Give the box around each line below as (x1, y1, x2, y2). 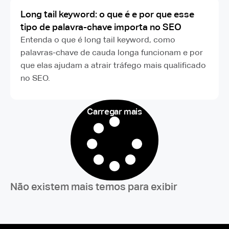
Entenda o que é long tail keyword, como (20, 35, 175, 44)
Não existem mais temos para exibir (10, 181, 177, 193)
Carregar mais (87, 106, 142, 117)
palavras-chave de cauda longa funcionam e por (20, 48, 203, 57)
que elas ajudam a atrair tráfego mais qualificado (20, 60, 206, 70)
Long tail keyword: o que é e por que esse (20, 9, 194, 19)
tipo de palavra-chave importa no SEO (20, 21, 181, 32)
